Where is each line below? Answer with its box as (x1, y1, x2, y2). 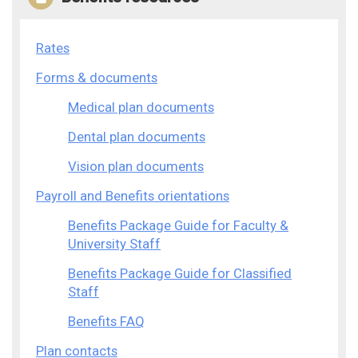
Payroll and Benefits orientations (36, 188, 229, 205)
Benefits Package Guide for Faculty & (68, 217, 288, 234)
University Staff (68, 236, 161, 253)
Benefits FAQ (68, 313, 145, 330)
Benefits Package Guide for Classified (68, 265, 292, 282)
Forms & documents (36, 70, 157, 86)
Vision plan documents (68, 158, 204, 175)
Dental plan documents (68, 129, 205, 145)
